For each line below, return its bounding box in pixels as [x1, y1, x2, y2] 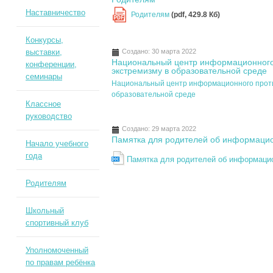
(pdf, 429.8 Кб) [171, 10, 221, 19]
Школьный [25, 206, 64, 215]
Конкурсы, [25, 35, 63, 44]
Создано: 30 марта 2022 [122, 48, 197, 55]
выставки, [25, 48, 62, 57]
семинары [25, 72, 62, 81]
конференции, [25, 60, 77, 69]
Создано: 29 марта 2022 [122, 125, 197, 133]
